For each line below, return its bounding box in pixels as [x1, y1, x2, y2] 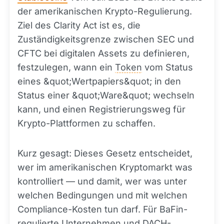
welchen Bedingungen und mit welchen [17, 190, 187, 200]
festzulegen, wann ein [17, 62, 115, 72]
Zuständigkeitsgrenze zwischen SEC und [17, 34, 194, 44]
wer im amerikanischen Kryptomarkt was [17, 162, 192, 172]
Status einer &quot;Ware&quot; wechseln [17, 90, 194, 100]
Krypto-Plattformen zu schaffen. [17, 118, 155, 128]
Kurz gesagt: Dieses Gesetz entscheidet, [17, 148, 192, 158]
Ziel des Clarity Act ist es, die [17, 20, 140, 30]
